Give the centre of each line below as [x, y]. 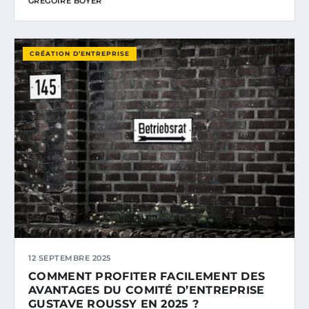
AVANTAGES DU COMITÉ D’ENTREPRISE [147, 290]
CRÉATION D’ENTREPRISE [80, 54]
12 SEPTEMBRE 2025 [70, 258]
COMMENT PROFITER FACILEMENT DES [147, 277]
